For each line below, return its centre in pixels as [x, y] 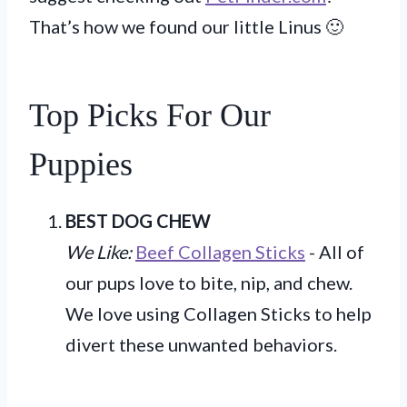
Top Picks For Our [150, 115]
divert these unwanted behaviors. [201, 344]
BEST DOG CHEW [138, 220]
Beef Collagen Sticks [220, 251]
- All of [335, 251]
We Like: [99, 251]
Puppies [81, 164]
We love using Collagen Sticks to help [218, 313]
